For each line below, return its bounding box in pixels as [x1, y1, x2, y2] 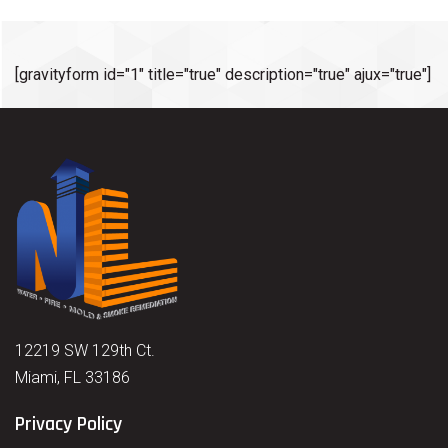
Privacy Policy [15, 410, 122, 437]
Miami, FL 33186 [15, 367, 130, 387]
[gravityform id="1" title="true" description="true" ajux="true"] [15, 65, 431, 85]
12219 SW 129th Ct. [15, 340, 155, 360]
